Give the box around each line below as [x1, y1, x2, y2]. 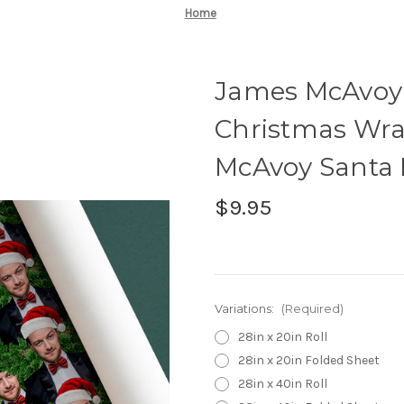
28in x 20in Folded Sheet [237, 352, 380, 368]
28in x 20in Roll [237, 328, 327, 344]
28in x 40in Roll [237, 375, 327, 391]
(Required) [280, 300, 344, 316]
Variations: [215, 300, 277, 316]
